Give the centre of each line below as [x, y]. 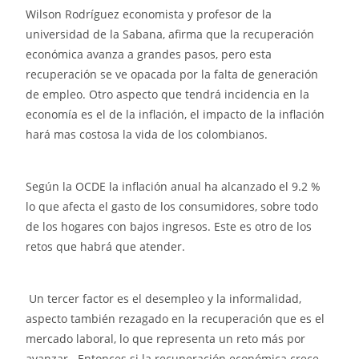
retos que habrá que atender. [106, 247]
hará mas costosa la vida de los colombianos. [147, 135]
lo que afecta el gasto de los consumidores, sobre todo [172, 207]
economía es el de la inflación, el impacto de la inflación [175, 115]
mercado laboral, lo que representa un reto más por [166, 339]
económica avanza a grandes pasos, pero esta [149, 54]
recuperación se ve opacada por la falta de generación [172, 75]
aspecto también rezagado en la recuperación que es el [175, 319]
